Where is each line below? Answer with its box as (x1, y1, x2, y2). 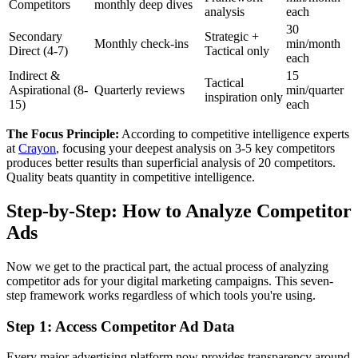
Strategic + (205, 30, 259, 44)
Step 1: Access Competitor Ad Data (6, 317, 235, 335)
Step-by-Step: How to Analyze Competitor (6, 200, 352, 221)
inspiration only (205, 90, 283, 105)
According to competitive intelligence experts (119, 127, 349, 141)
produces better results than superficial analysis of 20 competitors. (6, 156, 336, 170)
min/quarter (286, 83, 344, 97)
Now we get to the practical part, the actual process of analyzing (6, 259, 328, 273)
